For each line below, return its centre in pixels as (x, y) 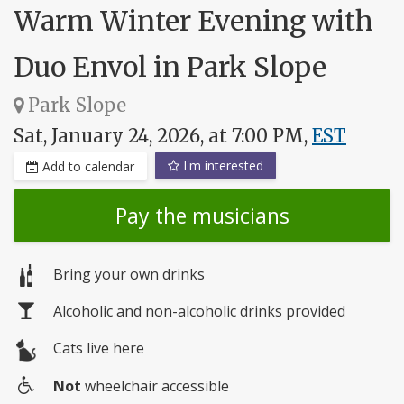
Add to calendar (87, 167)
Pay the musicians (202, 216)
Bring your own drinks (129, 275)
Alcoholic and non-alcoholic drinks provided (199, 312)
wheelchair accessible (155, 386)
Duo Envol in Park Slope (170, 67)
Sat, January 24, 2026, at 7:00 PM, (163, 136)
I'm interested (221, 166)
